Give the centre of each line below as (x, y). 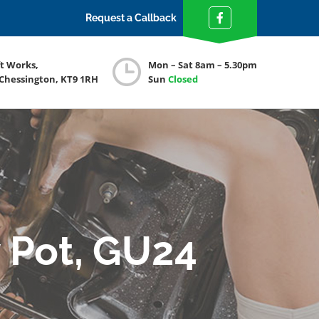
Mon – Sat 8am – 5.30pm (203, 65)
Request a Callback (131, 18)
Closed (183, 79)
